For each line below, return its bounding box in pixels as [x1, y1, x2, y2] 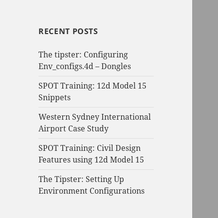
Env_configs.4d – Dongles [38, 61, 131, 72]
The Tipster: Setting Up [38, 174, 125, 185]
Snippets [38, 92, 71, 103]
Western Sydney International [38, 111, 151, 123]
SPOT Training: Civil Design [38, 143, 141, 154]
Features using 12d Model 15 [38, 154, 145, 165]
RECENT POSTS [38, 26, 98, 37]
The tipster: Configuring [38, 49, 128, 60]
